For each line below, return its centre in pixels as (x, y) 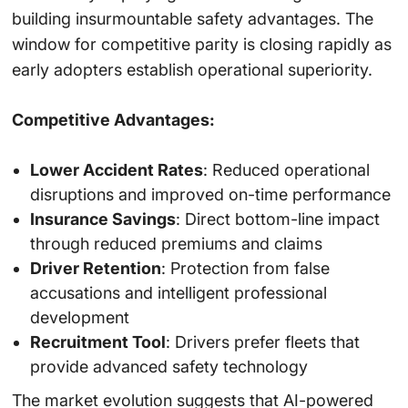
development (79, 318)
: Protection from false (245, 269)
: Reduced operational (286, 170)
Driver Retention (95, 269)
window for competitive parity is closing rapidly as (201, 45)
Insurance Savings (102, 219)
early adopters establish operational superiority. (192, 70)
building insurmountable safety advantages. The (192, 19)
